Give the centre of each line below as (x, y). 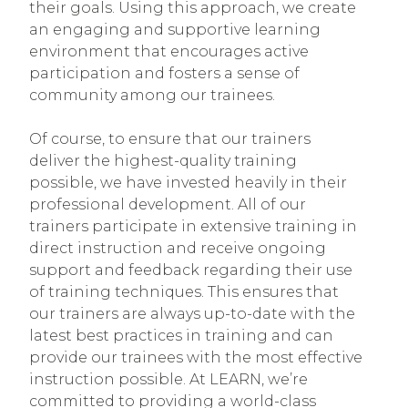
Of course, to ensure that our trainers (170, 139)
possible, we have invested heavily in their (188, 183)
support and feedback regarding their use (191, 270)
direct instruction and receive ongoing (178, 249)
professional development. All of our (168, 205)
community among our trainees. (152, 96)
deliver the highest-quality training (163, 161)
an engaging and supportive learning (175, 30)
